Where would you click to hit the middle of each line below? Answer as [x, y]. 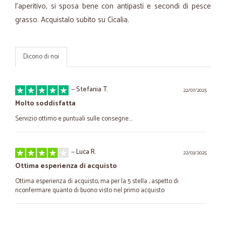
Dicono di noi [41, 57]
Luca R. [86, 152]
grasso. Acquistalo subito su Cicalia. [72, 20]
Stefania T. [92, 90]
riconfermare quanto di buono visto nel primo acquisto [90, 190]
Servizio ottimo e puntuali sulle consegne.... [74, 119]
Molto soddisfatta [45, 104]
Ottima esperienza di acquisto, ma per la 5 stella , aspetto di [97, 181]
